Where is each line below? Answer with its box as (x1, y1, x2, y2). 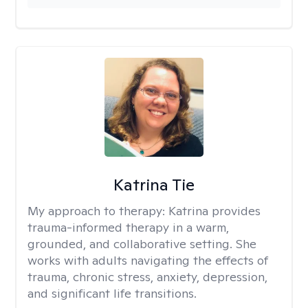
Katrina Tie (113, 174, 195, 195)
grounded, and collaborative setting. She (27, 236, 256, 252)
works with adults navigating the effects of (27, 252, 268, 268)
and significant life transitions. (27, 285, 197, 301)
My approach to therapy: (27, 203, 168, 219)
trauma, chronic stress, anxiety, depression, (27, 269, 267, 285)
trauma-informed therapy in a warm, (27, 219, 229, 235)
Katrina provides (168, 203, 261, 219)
